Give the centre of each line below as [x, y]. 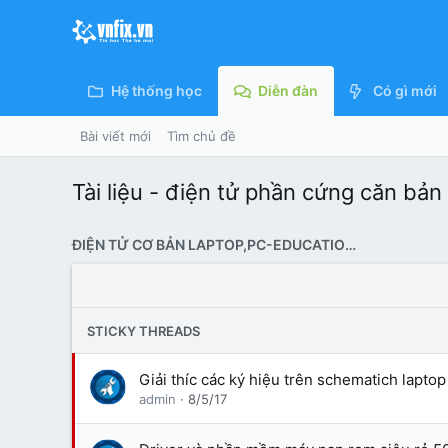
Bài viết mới [115, 136]
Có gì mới [404, 90]
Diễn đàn [287, 90]
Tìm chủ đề [201, 136]
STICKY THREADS [143, 330]
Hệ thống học [157, 90]
